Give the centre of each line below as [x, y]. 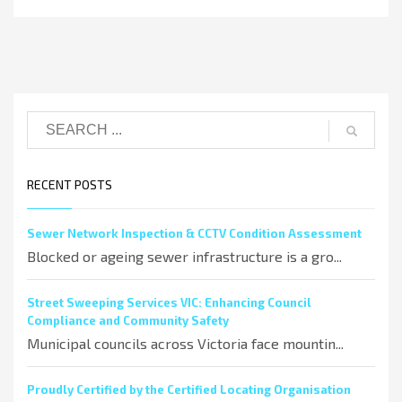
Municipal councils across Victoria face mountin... [185, 343]
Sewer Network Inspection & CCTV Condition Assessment [194, 233]
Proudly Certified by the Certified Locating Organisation [189, 389]
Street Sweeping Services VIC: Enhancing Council [169, 302]
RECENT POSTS [70, 184]
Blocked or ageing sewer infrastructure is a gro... [184, 256]
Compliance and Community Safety [128, 320]
